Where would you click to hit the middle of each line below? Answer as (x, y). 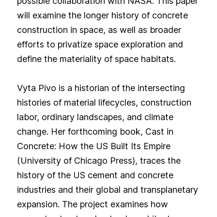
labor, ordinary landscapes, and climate (95, 117)
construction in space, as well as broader (99, 30)
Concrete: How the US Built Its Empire (93, 146)
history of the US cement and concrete (95, 175)
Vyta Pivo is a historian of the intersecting (101, 88)
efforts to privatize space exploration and (100, 45)
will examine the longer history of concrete (102, 15)
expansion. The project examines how (92, 204)
